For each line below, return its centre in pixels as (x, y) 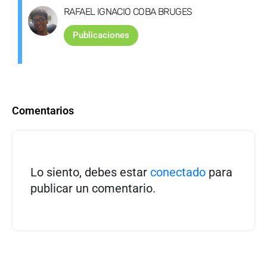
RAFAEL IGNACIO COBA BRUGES (128, 12)
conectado (178, 173)
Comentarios (43, 111)
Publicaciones (101, 35)
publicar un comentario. (93, 189)
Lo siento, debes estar (90, 173)
